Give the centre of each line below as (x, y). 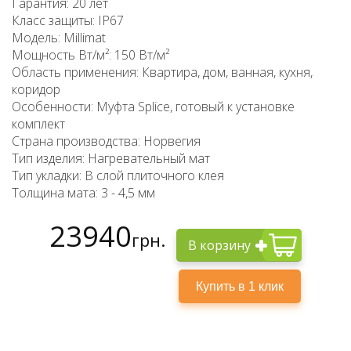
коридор (36, 89)
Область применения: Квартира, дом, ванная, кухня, (162, 72)
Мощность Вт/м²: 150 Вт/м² (90, 55)
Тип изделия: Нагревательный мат (111, 158)
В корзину (219, 245)
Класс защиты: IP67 (68, 20)
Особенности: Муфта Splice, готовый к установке (153, 107)
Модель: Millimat (59, 38)
